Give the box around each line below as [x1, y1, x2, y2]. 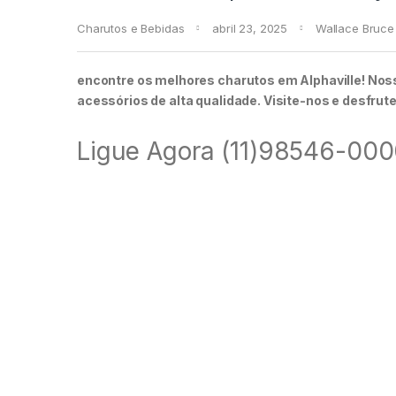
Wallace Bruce [315, 21, 394, 36]
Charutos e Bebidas [77, 21, 185, 36]
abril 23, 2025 [212, 21, 288, 36]
